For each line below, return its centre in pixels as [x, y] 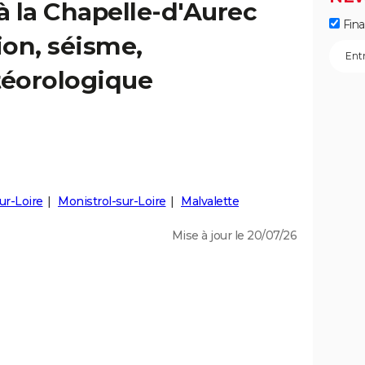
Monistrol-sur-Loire [112, 201]
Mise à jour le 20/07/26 [234, 235]
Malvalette [210, 201]
